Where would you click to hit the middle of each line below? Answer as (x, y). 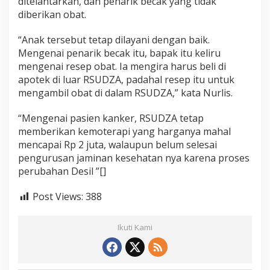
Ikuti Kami (135, 228)
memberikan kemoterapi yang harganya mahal (124, 132)
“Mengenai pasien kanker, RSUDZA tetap (111, 118)
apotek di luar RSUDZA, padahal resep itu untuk (126, 80)
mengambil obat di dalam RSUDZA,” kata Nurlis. (125, 93)
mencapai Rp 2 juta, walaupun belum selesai (118, 145)
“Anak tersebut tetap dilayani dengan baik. (114, 40)
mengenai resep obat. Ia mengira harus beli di (122, 67)
